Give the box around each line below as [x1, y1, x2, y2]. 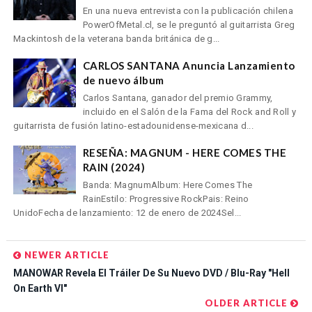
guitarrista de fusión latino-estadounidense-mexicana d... [13, 120, 254, 131]
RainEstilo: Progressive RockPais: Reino [82, 193, 249, 204]
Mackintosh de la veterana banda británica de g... [13, 33, 220, 44]
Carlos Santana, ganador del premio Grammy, [82, 92, 273, 103]
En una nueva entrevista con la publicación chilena [82, 5, 293, 16]
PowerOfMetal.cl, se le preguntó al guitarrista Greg [82, 19, 295, 30]
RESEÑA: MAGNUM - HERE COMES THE [82, 146, 287, 159]
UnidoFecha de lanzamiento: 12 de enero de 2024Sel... [13, 207, 242, 218]
